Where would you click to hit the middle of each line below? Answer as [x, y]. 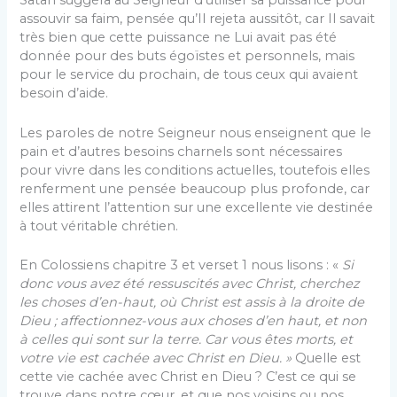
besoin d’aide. [64, 93]
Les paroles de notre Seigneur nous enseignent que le [196, 132]
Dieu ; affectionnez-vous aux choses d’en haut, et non [194, 321]
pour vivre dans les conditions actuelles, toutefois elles [195, 170]
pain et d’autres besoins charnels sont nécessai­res [181, 151]
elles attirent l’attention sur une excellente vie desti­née [197, 207]
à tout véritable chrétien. [99, 226]
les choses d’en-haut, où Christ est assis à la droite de [192, 303]
